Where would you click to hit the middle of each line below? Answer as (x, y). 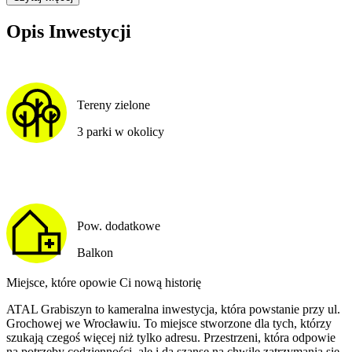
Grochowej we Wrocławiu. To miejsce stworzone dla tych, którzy (169, 324)
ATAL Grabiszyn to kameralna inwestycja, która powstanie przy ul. (173, 310)
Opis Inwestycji (69, 31)
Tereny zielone (113, 105)
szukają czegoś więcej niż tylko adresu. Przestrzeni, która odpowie (171, 338)
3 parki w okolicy (120, 132)
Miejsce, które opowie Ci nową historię (104, 283)
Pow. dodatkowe (118, 226)
